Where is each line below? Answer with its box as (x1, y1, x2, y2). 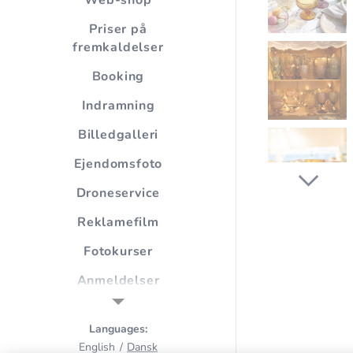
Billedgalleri (77, 126, 159, 144)
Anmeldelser (76, 272, 160, 290)
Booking (91, 68, 145, 86)
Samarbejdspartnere (52, 301, 184, 319)
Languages (89, 321, 145, 336)
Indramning (81, 97, 155, 115)
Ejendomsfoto (73, 155, 163, 173)
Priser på (89, 20, 147, 39)
